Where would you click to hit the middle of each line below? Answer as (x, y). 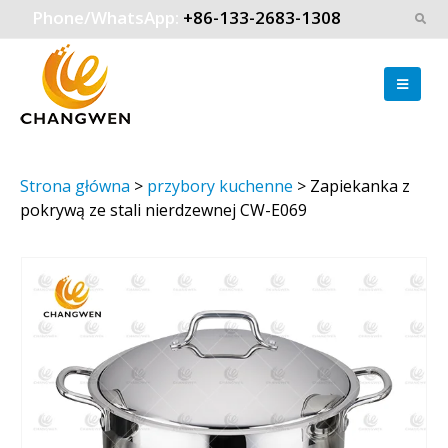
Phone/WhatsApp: (108, 17)
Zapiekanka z (360, 186)
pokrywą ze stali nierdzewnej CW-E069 (163, 210)
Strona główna (75, 186)
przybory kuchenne (220, 186)
